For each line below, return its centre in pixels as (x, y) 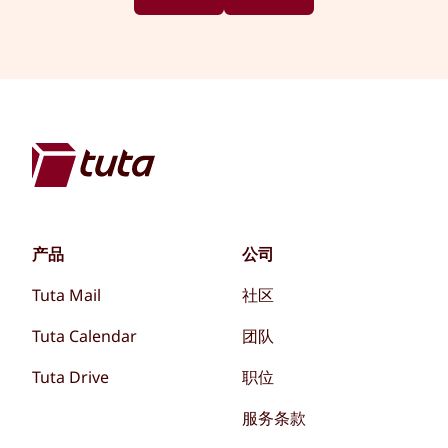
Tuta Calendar (84, 336)
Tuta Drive (70, 377)
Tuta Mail (66, 295)
